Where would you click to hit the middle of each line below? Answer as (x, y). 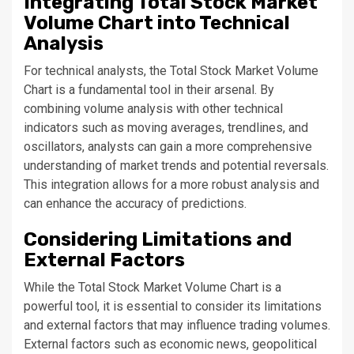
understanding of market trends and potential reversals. (176, 166)
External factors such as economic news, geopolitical (170, 344)
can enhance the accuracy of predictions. (135, 203)
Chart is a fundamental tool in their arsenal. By (149, 90)
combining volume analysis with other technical (153, 109)
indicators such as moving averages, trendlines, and (166, 128)
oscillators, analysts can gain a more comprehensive (168, 147)
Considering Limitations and (158, 239)
